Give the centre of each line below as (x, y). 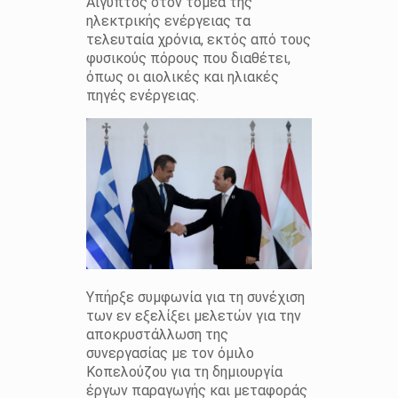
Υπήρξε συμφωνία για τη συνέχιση (195, 298)
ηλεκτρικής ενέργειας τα (168, 21)
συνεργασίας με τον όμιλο (170, 354)
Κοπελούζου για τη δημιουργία (184, 372)
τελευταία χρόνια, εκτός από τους (198, 40)
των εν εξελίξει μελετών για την (193, 316)
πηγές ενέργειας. (142, 96)
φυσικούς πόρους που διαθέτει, (188, 59)
